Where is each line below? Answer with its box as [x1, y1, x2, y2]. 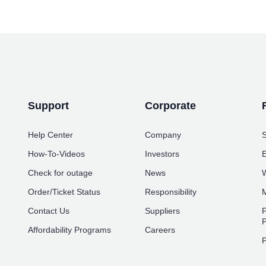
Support [28, 100, 69, 112]
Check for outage [28, 168, 93, 178]
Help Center [28, 130, 74, 140]
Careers [144, 225, 175, 235]
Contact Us [28, 206, 70, 216]
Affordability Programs [28, 225, 112, 235]
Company [144, 130, 181, 140]
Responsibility [144, 187, 197, 197]
